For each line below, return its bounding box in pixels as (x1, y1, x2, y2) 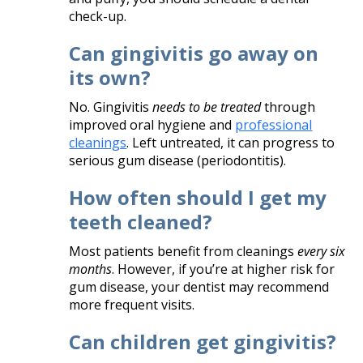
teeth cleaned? (69, 207, 213, 235)
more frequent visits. (69, 295, 195, 314)
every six (297, 241, 346, 260)
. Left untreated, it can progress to (126, 133, 335, 152)
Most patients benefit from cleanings (69, 241, 298, 260)
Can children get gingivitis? (69, 327, 337, 355)
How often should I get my (69, 183, 327, 211)
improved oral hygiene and (69, 115, 236, 134)
